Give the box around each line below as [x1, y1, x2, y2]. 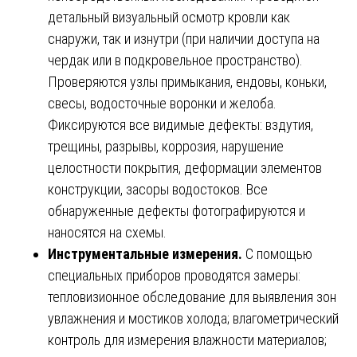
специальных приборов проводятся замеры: [48, 267, 300, 284]
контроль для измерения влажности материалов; [48, 331, 327, 349]
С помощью [245, 245, 312, 263]
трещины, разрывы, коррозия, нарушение [48, 138, 284, 155]
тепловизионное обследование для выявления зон [48, 288, 336, 306]
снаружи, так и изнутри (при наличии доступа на [48, 30, 320, 48]
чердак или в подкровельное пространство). [48, 52, 303, 69]
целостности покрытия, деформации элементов [48, 159, 322, 177]
